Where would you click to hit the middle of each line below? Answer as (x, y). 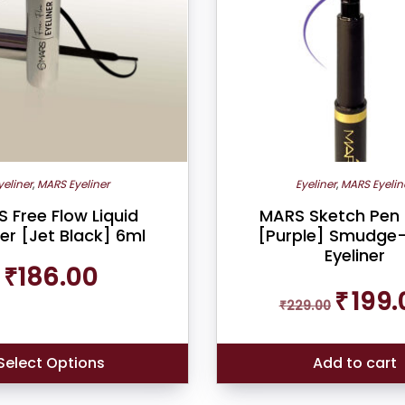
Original (357, 287)
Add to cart (354, 363)
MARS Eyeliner (73, 184)
